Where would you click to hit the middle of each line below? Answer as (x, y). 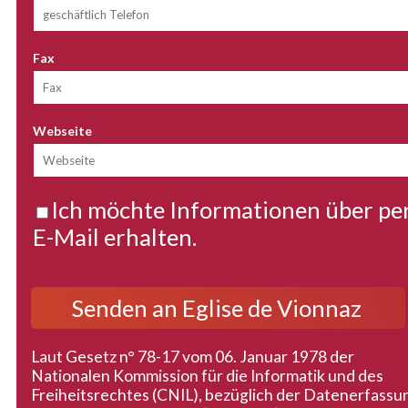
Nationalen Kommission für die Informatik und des (207, 376)
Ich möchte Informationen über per (214, 210)
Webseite (62, 131)
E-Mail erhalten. (115, 237)
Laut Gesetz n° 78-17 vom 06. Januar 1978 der (193, 357)
